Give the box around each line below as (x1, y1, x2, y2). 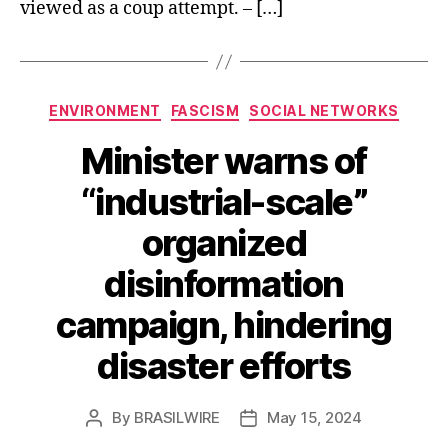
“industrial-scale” (80, 179, 368, 224)
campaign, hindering (56, 302, 392, 347)
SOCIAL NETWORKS (249, 102, 399, 120)
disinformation (104, 261, 344, 306)
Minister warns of (81, 138, 367, 183)
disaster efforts (97, 343, 351, 388)
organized (141, 220, 307, 265)
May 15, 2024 (266, 407, 362, 427)
